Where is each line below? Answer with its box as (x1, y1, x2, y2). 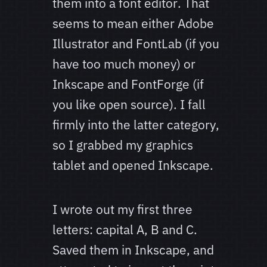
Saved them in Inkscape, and (52, 241, 214, 259)
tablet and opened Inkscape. (52, 157, 213, 174)
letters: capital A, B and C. (52, 221, 197, 238)
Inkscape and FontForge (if (52, 76, 204, 93)
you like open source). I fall (52, 96, 206, 113)
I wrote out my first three (52, 201, 193, 218)
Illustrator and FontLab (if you (52, 35, 219, 52)
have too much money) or (52, 55, 195, 73)
